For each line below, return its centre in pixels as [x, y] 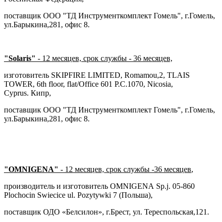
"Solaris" [20, 58]
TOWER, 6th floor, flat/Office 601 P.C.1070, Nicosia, [88, 84]
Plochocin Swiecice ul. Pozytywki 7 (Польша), [78, 195]
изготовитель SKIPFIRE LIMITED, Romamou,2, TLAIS [97, 75]
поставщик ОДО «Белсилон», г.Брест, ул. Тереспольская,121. [107, 212]
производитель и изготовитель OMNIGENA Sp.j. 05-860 [99, 186]
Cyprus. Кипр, [28, 93]
